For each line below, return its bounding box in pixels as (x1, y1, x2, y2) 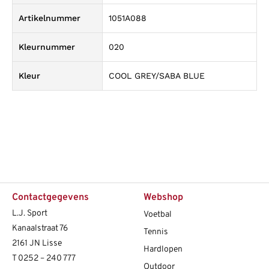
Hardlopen (144, 244, 183, 255)
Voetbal (144, 209, 172, 220)
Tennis (144, 226, 168, 237)
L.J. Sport (12, 208, 47, 219)
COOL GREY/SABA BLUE (109, 71, 205, 81)
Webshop (144, 191, 183, 204)
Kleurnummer (19, 42, 75, 52)
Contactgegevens (12, 191, 89, 204)
